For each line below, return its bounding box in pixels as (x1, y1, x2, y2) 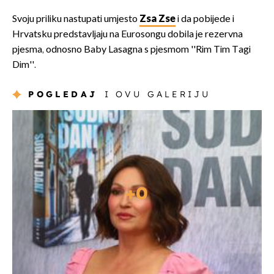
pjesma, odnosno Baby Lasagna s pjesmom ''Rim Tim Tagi (12, 44, 251, 56)
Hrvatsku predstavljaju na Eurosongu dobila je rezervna (12, 29, 243, 41)
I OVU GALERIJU (104, 89, 211, 100)
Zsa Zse (139, 13, 176, 26)
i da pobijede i (176, 13, 234, 26)
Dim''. (12, 59, 36, 72)
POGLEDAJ (28, 89, 98, 100)
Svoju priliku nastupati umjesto (12, 13, 139, 26)
